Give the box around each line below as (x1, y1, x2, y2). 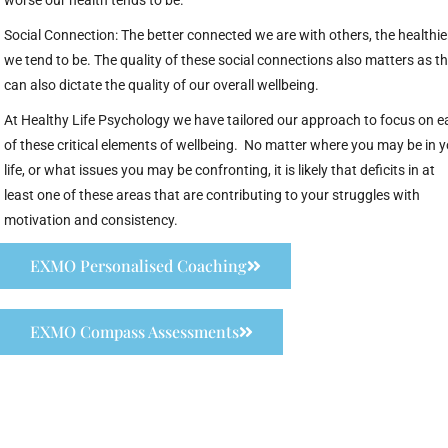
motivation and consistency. (4, 212, 181, 228)
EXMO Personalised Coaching (30, 255, 247, 276)
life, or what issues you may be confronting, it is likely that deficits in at (4, 162, 435, 178)
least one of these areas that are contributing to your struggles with (4, 187, 420, 203)
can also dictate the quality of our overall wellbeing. (4, 77, 319, 93)
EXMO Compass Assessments (30, 321, 239, 342)
